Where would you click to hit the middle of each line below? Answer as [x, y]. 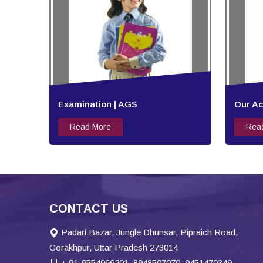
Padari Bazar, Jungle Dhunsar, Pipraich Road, [148, 232]
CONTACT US [89, 209]
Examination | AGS [98, 104]
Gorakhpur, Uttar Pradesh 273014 [114, 248]
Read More [90, 127]
